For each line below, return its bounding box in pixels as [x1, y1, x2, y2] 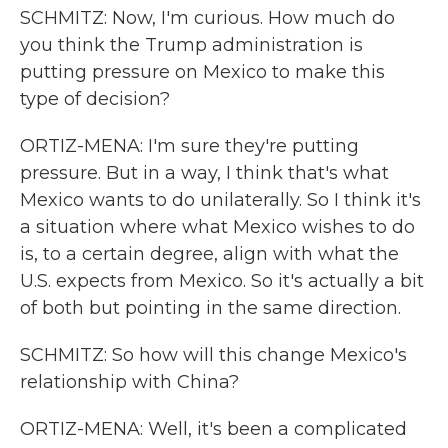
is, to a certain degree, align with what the [20, 243, 399, 265]
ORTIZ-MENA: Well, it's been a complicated [20, 418, 407, 440]
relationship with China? [20, 371, 239, 393]
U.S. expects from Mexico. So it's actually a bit [20, 270, 424, 292]
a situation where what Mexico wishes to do [20, 216, 415, 238]
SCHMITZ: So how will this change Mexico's [20, 344, 407, 366]
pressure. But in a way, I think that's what [20, 162, 389, 184]
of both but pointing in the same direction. [20, 297, 401, 319]
